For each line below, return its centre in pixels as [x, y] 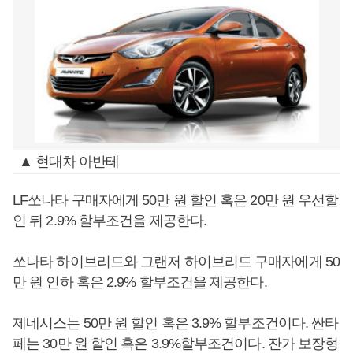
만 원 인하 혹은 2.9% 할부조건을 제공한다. [140, 282]
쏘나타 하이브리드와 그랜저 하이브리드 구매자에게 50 [176, 262]
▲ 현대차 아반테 [69, 162]
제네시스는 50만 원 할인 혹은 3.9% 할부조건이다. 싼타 [176, 323]
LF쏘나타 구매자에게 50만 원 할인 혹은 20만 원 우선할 [176, 200]
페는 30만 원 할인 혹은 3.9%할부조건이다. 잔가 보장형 [176, 344]
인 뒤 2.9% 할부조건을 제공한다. [110, 221]
